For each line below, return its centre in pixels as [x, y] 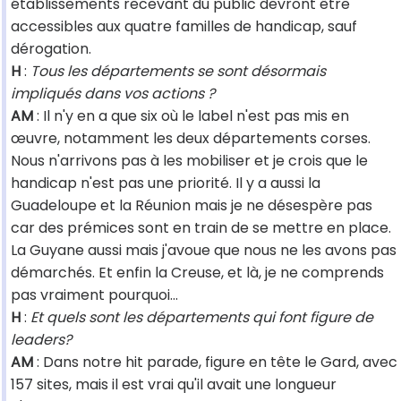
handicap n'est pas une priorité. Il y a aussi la [166, 183]
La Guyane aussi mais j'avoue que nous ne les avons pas [204, 251]
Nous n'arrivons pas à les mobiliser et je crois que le [189, 161]
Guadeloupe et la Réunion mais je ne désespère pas [192, 206]
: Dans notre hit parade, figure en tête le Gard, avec [215, 363]
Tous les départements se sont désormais [176, 72]
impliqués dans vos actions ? [113, 94]
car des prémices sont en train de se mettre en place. [201, 228]
